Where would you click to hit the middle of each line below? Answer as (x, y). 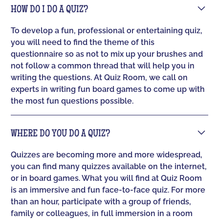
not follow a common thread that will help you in (103, 66)
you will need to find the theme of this (83, 43)
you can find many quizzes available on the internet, (109, 167)
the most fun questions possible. (72, 101)
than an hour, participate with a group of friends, (101, 202)
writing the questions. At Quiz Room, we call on (99, 78)
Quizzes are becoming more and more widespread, (107, 155)
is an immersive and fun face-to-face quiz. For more (108, 190)
